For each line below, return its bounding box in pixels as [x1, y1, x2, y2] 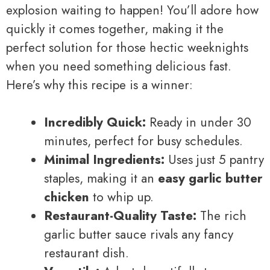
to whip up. [89, 188, 154, 207]
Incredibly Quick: [44, 113, 146, 132]
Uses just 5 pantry [165, 151, 264, 169]
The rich [196, 207, 246, 225]
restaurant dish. [44, 244, 129, 263]
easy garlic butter [158, 169, 263, 188]
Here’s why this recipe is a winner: [6, 75, 193, 94]
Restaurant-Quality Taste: [44, 207, 196, 225]
